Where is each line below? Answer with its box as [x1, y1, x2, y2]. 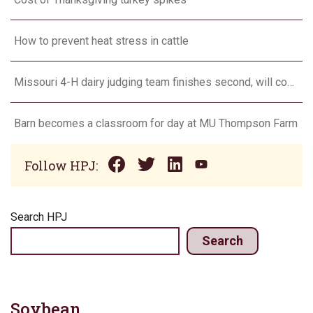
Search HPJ [10, 210, 67, 224]
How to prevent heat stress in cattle [14, 34, 189, 48]
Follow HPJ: [24, 156, 98, 174]
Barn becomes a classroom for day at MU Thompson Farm [14, 117, 298, 131]
